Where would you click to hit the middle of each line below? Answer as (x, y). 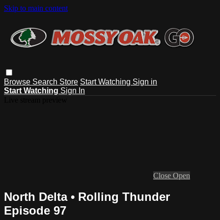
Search (46, 82)
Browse (18, 82)
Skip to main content (36, 8)
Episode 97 (35, 210)
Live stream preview (36, 100)
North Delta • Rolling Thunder (87, 196)
